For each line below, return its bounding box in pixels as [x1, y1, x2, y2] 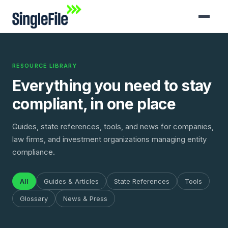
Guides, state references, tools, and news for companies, [12, 122, 214, 131]
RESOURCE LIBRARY [12, 62, 77, 69]
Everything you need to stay [12, 76, 212, 95]
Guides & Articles [44, 177, 99, 185]
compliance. [12, 147, 55, 157]
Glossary [20, 194, 48, 203]
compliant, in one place [12, 95, 176, 113]
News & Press [63, 194, 107, 203]
